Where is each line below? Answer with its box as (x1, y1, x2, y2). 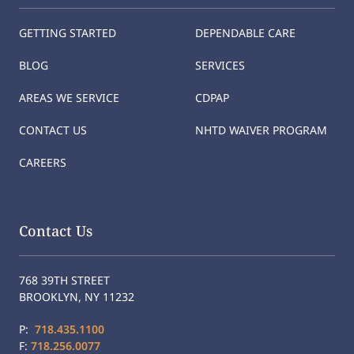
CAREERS (19, 155, 66, 170)
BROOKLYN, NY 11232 (19, 289, 134, 304)
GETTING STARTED (19, 25, 116, 40)
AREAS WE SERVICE (19, 90, 119, 105)
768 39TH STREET (19, 273, 110, 288)
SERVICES (195, 58, 245, 73)
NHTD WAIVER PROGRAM (195, 122, 327, 137)
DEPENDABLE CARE (195, 25, 296, 40)
